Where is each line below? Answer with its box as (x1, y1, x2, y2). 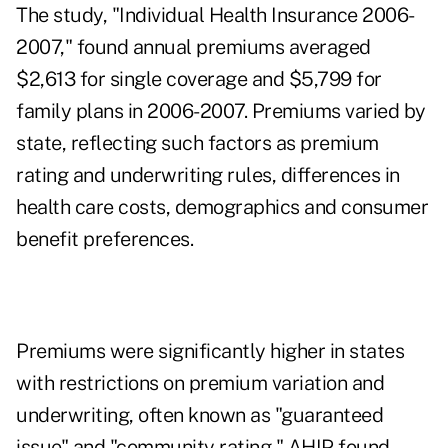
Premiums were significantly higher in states (16, 339, 404, 364)
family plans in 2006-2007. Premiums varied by (16, 99, 426, 124)
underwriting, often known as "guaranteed (16, 403, 383, 428)
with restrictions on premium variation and (16, 371, 384, 396)
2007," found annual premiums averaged (16, 35, 371, 60)
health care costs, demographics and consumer (16, 195, 428, 220)
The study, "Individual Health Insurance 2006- (16, 3, 415, 28)
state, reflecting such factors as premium (16, 131, 379, 156)
